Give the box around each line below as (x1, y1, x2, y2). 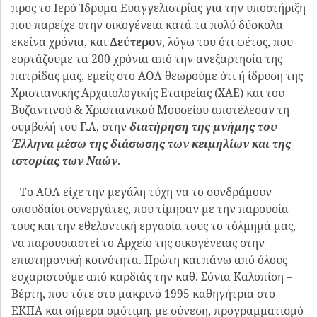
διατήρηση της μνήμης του (129, 119, 277, 135)
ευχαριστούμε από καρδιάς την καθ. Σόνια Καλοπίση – (11, 268, 292, 284)
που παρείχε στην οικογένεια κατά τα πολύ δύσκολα (11, 17, 283, 33)
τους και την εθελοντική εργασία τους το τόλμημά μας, (11, 217, 296, 234)
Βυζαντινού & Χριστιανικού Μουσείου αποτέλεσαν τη (11, 102, 289, 118)
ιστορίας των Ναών (11, 153, 117, 169)
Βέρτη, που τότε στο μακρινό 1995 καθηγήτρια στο (11, 285, 275, 301)
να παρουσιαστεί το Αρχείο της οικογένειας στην (11, 234, 265, 250)
